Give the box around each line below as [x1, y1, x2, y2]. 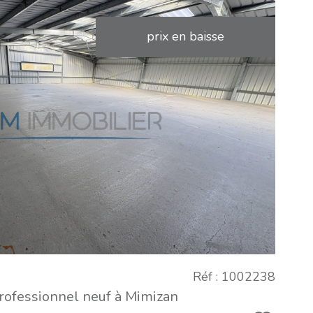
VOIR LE [31, 86, 112, 115]
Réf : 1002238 [193, 268, 275, 286]
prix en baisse [147, 28, 224, 45]
